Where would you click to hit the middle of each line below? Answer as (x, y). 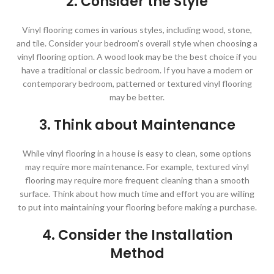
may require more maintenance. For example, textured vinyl (137, 166)
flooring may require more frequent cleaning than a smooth (137, 180)
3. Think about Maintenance (137, 125)
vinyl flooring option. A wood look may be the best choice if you (137, 56)
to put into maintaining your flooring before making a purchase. (137, 207)
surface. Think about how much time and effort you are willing (137, 193)
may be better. (137, 97)
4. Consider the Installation (137, 235)
